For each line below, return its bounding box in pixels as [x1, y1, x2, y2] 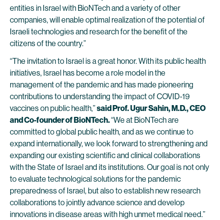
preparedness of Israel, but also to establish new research [10, 186, 200, 195]
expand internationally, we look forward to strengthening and [10, 139, 208, 148]
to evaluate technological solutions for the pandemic [10, 174, 181, 184]
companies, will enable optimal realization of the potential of [10, 15, 205, 25]
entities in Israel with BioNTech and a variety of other [10, 3, 180, 13]
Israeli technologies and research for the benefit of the [10, 27, 188, 36]
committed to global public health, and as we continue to [10, 127, 193, 137]
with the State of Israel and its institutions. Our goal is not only [10, 163, 209, 172]
